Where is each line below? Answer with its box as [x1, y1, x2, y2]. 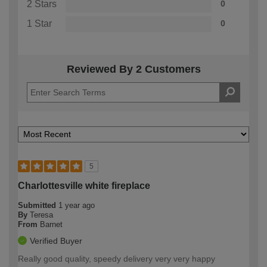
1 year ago [58, 201, 95, 210]
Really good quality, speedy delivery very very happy [18, 254, 215, 264]
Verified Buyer [30, 236, 82, 246]
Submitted [18, 201, 58, 210]
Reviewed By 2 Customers [66, 63, 201, 76]
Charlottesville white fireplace [18, 181, 150, 191]
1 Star [27, 18, 52, 29]
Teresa [30, 210, 53, 220]
